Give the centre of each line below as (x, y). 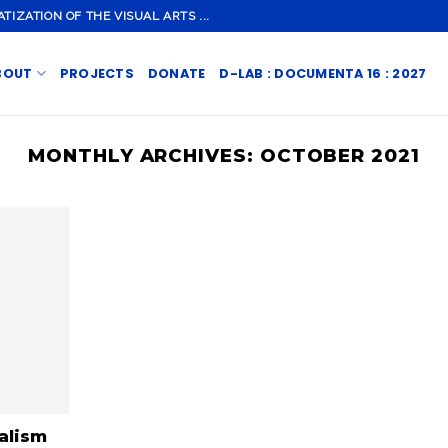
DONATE (176, 73)
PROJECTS (96, 73)
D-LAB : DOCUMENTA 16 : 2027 (323, 73)
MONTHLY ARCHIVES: (144, 155)
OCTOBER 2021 (339, 155)
